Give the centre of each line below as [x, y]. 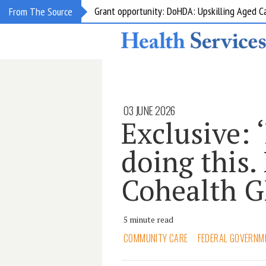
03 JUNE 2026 [149, 110]
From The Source [41, 12]
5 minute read [148, 219]
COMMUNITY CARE [156, 238]
